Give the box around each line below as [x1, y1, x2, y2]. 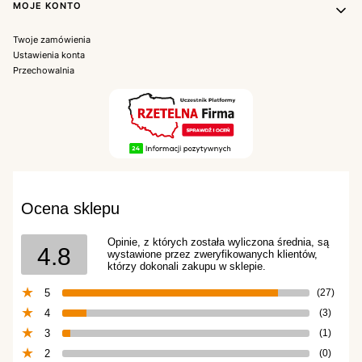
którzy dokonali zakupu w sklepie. [107, 260, 266, 273]
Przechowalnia [13, 64, 74, 76]
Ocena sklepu [21, 199, 120, 217]
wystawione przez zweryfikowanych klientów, [107, 248, 318, 261]
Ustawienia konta [13, 48, 85, 61]
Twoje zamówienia [13, 33, 90, 45]
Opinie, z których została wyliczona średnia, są [107, 236, 329, 249]
